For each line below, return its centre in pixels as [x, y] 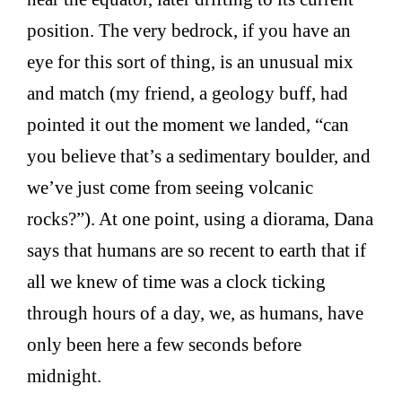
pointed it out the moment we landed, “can [188, 125]
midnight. [65, 376]
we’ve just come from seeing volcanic [170, 188]
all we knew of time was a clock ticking [177, 282]
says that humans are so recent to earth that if [197, 250]
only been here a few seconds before [165, 345]
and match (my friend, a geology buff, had [188, 93]
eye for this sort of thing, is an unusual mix [191, 62]
